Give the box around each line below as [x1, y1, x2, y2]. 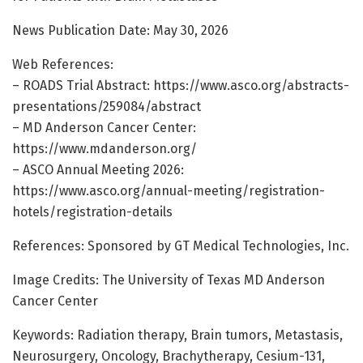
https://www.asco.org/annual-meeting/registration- [12, 182, 325, 199]
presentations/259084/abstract [12, 98, 201, 114]
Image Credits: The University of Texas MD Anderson [12, 271, 325, 288]
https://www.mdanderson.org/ [12, 140, 197, 156]
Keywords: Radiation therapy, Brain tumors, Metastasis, [12, 327, 343, 343]
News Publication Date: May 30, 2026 [12, 22, 228, 38]
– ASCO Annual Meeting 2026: [12, 161, 184, 177]
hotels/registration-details [12, 203, 173, 220]
